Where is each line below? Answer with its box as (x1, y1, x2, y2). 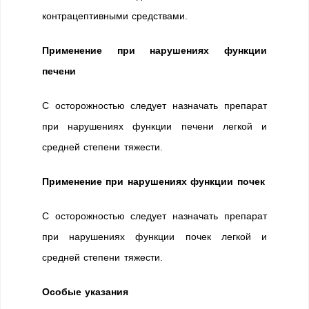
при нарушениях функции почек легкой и (42, 231, 267, 242)
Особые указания (42, 286, 129, 297)
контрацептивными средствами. (42, 10, 188, 21)
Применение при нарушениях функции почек (42, 176, 265, 187)
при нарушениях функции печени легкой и (42, 121, 267, 132)
